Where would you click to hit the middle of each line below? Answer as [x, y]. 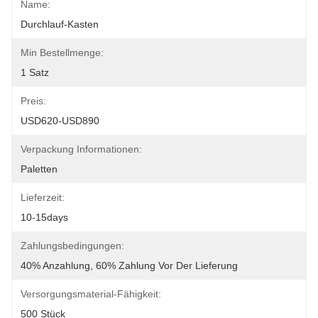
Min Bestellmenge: [62, 53]
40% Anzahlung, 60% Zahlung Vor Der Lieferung [129, 265]
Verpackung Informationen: [81, 149]
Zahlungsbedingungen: [72, 246]
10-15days [44, 217]
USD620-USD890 [60, 121]
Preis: [33, 101]
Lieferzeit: [43, 197]
